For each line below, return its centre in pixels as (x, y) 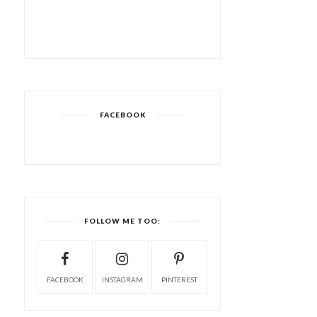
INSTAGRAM (122, 279)
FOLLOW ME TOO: (123, 220)
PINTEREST (179, 279)
